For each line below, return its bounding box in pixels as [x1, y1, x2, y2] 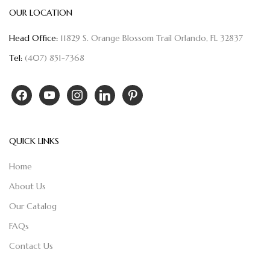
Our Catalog [9, 201, 57, 212]
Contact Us [9, 240, 53, 252]
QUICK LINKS [9, 136, 59, 147]
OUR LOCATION [9, 7, 72, 19]
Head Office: [9, 33, 58, 44]
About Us [9, 181, 46, 192]
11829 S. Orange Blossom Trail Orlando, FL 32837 [58, 33, 243, 44]
